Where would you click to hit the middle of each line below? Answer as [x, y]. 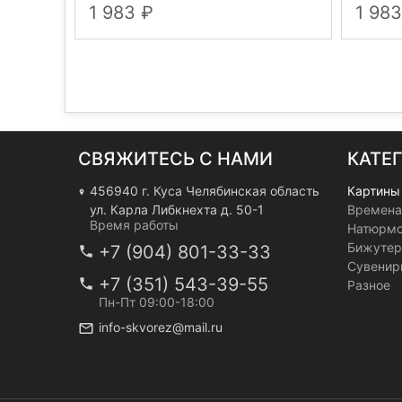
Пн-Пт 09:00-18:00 [157, 302]
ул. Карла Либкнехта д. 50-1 [177, 210]
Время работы [135, 225]
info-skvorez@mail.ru [161, 327]
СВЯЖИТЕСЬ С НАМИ [175, 159]
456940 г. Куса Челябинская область [205, 191]
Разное [369, 285]
